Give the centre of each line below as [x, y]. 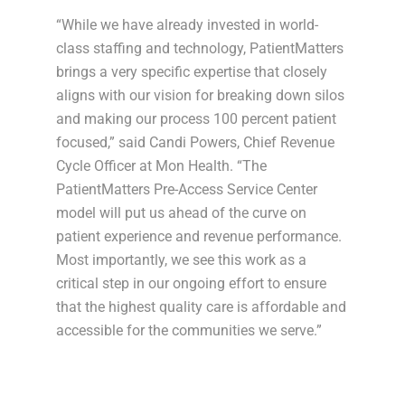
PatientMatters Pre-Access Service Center [187, 190]
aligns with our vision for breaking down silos [201, 96]
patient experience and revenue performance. [199, 237]
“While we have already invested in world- [188, 25]
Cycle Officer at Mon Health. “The [162, 166]
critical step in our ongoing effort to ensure [192, 284]
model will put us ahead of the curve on [182, 213]
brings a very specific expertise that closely [192, 72]
